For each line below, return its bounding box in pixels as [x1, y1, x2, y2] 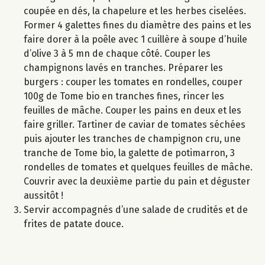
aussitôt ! [24, 190, 63, 202]
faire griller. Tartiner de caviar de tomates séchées [24, 119, 245, 131]
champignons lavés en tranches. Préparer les [24, 62, 223, 74]
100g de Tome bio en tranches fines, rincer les [24, 91, 224, 102]
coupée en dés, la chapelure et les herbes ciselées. [24, 5, 246, 17]
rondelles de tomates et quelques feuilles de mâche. [24, 161, 253, 173]
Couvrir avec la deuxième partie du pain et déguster [24, 176, 250, 188]
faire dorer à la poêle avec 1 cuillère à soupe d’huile [24, 34, 247, 46]
